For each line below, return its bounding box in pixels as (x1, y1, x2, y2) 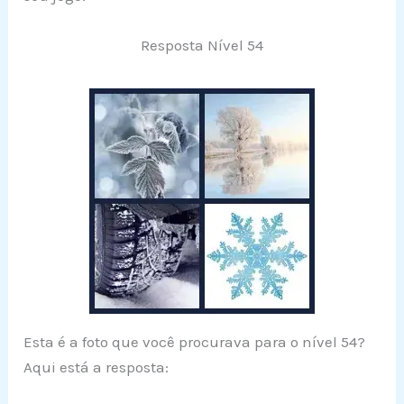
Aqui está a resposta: (23, 357, 170, 376)
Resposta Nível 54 (141, 35, 263, 54)
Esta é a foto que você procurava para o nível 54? (23, 332, 366, 351)
